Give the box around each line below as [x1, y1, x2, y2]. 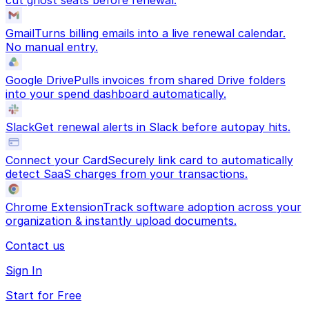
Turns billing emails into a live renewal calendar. [34, 26, 286, 40]
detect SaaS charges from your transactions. [6, 167, 248, 181]
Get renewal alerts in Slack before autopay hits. [34, 120, 290, 134]
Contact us [6, 239, 65, 252]
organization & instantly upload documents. [6, 214, 237, 228]
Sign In [6, 263, 42, 277]
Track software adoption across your [103, 200, 301, 214]
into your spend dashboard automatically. [6, 87, 226, 101]
